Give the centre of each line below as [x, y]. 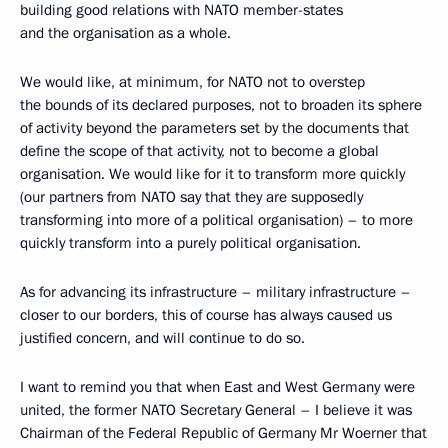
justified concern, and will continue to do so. [162, 337]
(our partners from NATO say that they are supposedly [191, 196]
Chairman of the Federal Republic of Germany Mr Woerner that [223, 432]
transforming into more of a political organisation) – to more [216, 219]
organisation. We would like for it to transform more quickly [212, 173]
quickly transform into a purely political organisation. [190, 242]
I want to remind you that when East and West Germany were [217, 386]
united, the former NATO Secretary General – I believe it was [216, 409]
